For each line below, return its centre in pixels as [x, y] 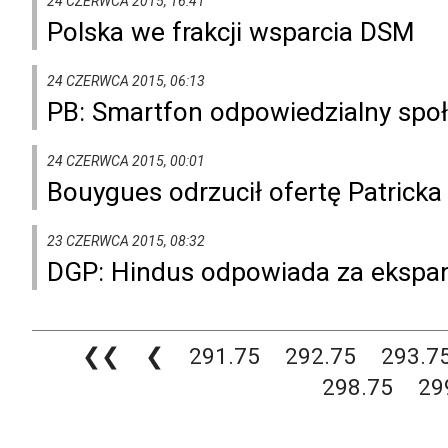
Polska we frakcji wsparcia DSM [231, 31]
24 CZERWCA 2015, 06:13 [126, 80]
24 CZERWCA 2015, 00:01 [126, 160]
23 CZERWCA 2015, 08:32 [126, 240]
